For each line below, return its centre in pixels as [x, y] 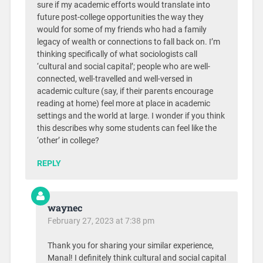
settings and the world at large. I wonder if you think [131, 116]
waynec [65, 207]
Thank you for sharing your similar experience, [130, 245]
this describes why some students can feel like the [127, 128]
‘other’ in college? [68, 140]
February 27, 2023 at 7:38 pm [101, 220]
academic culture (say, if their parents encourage [125, 91]
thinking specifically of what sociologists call [117, 54]
